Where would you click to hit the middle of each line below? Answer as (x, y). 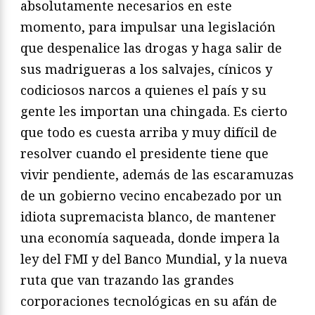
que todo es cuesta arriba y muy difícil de (149, 132)
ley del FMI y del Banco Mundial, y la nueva (154, 258)
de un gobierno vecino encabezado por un (151, 195)
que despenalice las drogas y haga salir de (151, 47)
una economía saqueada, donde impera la (150, 237)
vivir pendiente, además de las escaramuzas (157, 174)
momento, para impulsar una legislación (148, 26)
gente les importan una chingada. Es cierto (154, 111)
